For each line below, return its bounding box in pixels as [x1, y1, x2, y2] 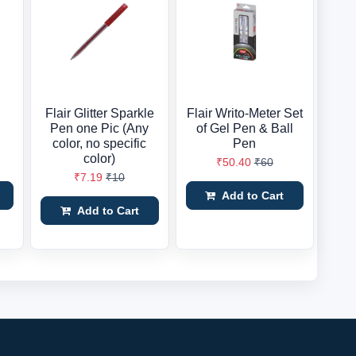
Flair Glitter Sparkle [44, 106, 154, 120]
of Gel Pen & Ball [195, 122, 293, 135]
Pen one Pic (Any [50, 122, 149, 135]
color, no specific [52, 137, 147, 150]
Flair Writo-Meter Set [186, 106, 303, 120]
